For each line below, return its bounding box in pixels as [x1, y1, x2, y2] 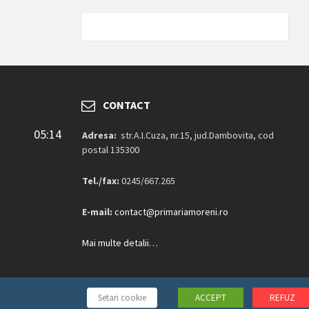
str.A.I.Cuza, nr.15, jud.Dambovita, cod [117, 128, 275, 141]
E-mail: [82, 205, 113, 218]
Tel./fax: [82, 174, 120, 187]
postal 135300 [82, 143, 140, 156]
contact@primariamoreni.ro [114, 205, 229, 218]
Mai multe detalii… [82, 236, 159, 249]
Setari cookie [98, 292, 146, 303]
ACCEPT [195, 292, 226, 303]
